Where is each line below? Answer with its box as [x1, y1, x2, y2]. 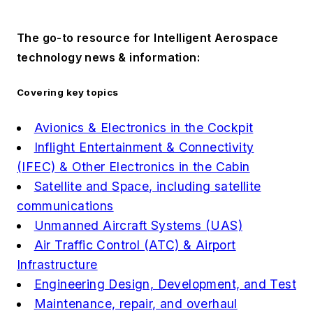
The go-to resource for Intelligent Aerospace [17, 31, 279, 45]
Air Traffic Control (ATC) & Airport [34, 237, 236, 252]
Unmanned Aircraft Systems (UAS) [34, 217, 242, 233]
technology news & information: [17, 50, 200, 65]
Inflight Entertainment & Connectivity [34, 139, 254, 154]
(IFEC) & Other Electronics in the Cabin [17, 159, 250, 174]
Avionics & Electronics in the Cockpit [34, 119, 254, 135]
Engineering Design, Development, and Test [34, 276, 296, 291]
